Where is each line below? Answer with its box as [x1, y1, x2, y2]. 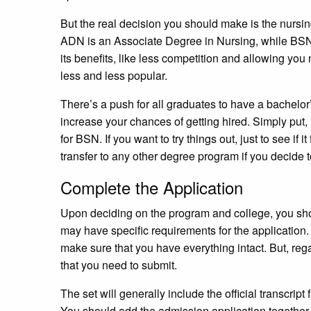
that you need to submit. [60, 256, 180, 273]
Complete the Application [60, 174, 243, 199]
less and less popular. [60, 67, 170, 83]
